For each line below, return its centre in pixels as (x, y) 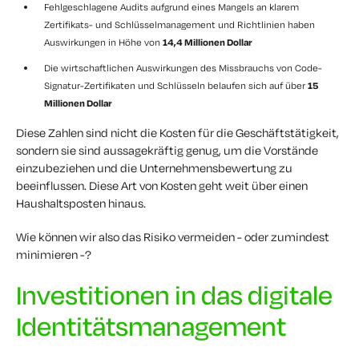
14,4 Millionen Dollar (208, 42)
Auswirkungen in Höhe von (103, 42)
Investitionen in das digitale (174, 294)
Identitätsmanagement (151, 326)
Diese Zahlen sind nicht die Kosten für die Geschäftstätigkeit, (177, 132)
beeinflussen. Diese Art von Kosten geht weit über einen (162, 185)
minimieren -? (54, 254)
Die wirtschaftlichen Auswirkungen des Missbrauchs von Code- (183, 67)
